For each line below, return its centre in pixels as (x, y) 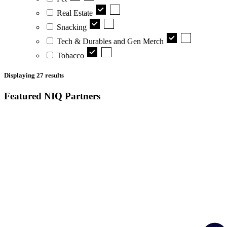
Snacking (72, 27)
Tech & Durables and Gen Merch (110, 41)
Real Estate (75, 13)
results (54, 75)
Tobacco (70, 55)
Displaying (20, 75)
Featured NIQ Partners (52, 96)
